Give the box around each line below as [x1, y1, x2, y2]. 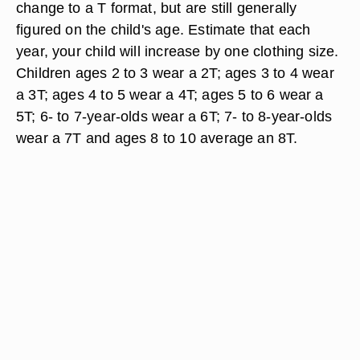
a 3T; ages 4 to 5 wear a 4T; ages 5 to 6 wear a [16, 86, 324, 103]
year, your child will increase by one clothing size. [16, 43, 339, 59]
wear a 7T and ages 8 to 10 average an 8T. [16, 129, 298, 146]
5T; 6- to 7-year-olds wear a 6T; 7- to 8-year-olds [16, 108, 333, 125]
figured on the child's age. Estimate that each [16, 21, 311, 38]
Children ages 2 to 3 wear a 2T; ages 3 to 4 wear [16, 64, 334, 81]
